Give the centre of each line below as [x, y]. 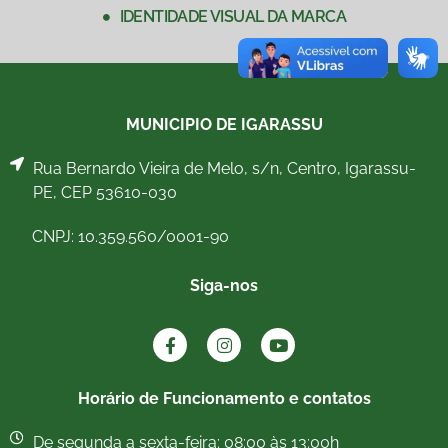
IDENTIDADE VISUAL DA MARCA [233, 17]
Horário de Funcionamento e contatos [224, 398]
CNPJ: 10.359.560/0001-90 [130, 237]
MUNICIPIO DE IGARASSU [224, 125]
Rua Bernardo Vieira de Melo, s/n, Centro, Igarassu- [224, 169]
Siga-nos [224, 286]
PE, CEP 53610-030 [104, 193]
